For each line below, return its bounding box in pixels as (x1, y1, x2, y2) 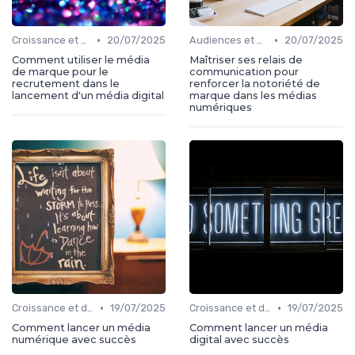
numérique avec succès (12, 334, 136, 346)
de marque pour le (12, 66, 109, 78)
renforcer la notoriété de (189, 78, 320, 90)
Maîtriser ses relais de (189, 54, 303, 67)
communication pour (189, 66, 299, 78)
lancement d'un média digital (12, 90, 164, 102)
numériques (189, 101, 252, 114)
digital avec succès (189, 334, 289, 346)
